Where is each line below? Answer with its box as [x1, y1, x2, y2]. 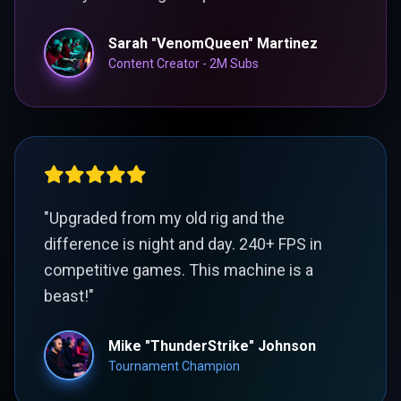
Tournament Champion [108, 359, 240, 373]
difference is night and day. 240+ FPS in [44, 235, 322, 253]
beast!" [44, 286, 94, 305]
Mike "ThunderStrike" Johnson [108, 337, 316, 354]
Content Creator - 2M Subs [108, 56, 259, 71]
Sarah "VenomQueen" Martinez [108, 35, 318, 52]
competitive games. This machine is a [44, 260, 313, 279]
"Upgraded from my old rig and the [44, 209, 285, 227]
